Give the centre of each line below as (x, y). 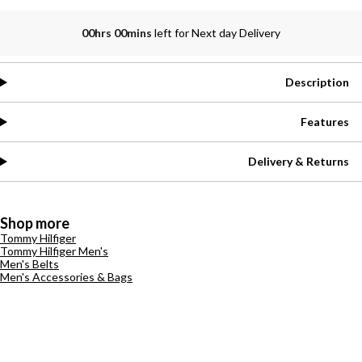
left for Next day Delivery (217, 33)
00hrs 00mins (118, 33)
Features (325, 122)
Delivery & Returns (299, 161)
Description (317, 82)
